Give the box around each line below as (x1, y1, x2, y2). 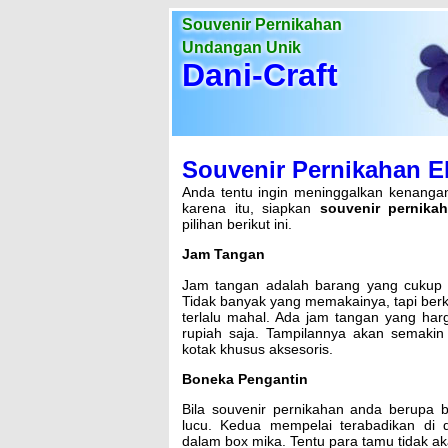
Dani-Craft (182, 57, 338, 93)
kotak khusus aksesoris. (182, 340, 333, 357)
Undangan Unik (182, 39, 301, 56)
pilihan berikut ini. (182, 215, 292, 232)
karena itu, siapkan (182, 199, 320, 216)
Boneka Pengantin (182, 370, 308, 387)
